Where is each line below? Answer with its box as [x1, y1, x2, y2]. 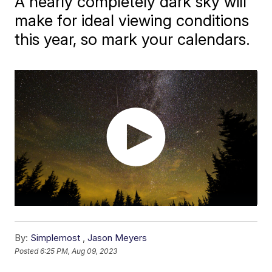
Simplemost [30, 232, 83, 244]
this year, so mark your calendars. [15, 30, 251, 49]
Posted [15, 246, 41, 256]
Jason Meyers [87, 232, 148, 244]
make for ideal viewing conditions [15, 11, 250, 30]
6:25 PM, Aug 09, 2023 [40, 246, 118, 256]
